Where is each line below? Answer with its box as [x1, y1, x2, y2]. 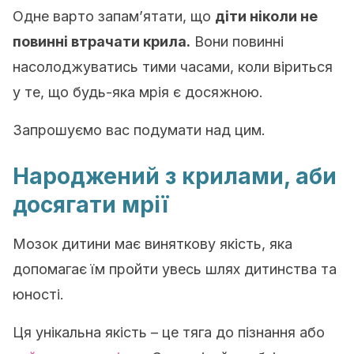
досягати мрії [13, 191, 168, 218]
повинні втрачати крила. [13, 33, 190, 50]
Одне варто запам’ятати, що [13, 8, 215, 24]
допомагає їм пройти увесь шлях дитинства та [13, 261, 337, 277]
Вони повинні [190, 33, 284, 50]
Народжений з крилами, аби [13, 163, 337, 190]
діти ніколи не [215, 8, 318, 24]
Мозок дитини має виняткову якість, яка [13, 235, 292, 252]
